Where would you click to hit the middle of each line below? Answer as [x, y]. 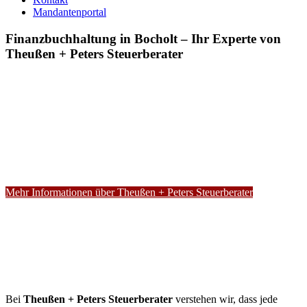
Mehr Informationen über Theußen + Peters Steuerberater [129, 193]
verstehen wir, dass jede [225, 299]
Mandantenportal [70, 12]
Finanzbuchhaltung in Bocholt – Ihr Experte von [143, 38]
